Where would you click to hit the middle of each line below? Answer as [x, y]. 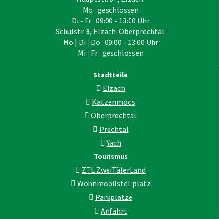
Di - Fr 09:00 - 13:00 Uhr [110, 20]
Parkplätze [114, 197]
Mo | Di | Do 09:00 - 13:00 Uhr [110, 42]
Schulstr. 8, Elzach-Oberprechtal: [110, 31]
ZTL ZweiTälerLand [114, 169]
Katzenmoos [114, 101]
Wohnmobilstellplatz [114, 183]
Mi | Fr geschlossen [110, 53]
